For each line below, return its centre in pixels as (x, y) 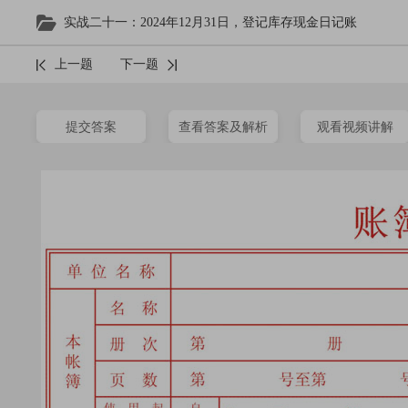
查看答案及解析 (223, 127)
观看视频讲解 (355, 127)
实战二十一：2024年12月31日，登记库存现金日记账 (210, 22)
